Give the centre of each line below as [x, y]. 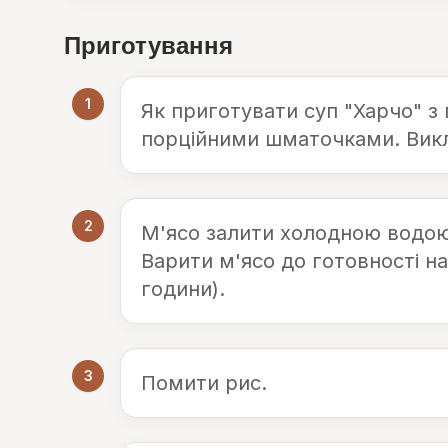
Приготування [148, 44]
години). [183, 289]
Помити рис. [204, 383]
